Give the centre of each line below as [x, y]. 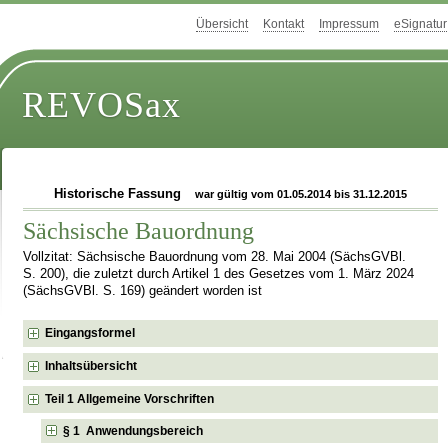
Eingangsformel [90, 332]
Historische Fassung [119, 194]
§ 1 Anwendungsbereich [133, 430]
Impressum [349, 24]
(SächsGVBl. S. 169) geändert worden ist [143, 290]
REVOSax [102, 105]
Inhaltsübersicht [91, 365]
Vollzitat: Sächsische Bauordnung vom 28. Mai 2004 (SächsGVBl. [215, 256]
